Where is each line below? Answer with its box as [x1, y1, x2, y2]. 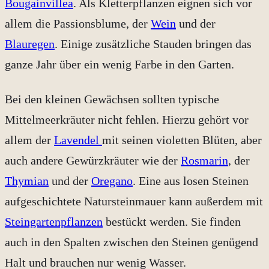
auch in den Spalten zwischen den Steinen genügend [5, 235, 258, 249]
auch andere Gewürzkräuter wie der [5, 153, 181, 167]
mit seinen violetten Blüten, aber [102, 133, 262, 147]
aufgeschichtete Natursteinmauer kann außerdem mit [5, 194, 263, 208]
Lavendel [54, 133, 102, 147]
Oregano [91, 174, 133, 187]
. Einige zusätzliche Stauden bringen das [55, 37, 252, 50]
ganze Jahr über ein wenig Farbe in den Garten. [5, 57, 234, 71]
